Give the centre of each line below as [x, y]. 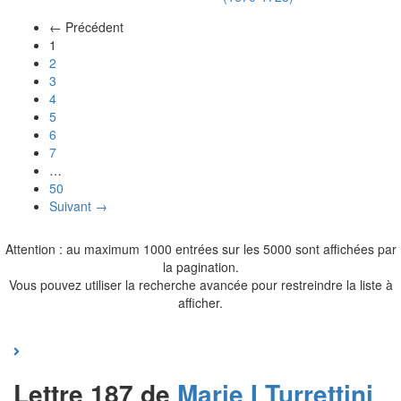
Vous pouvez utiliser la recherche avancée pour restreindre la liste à [200, 284]
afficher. [200, 302]
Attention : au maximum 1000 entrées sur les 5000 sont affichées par [200, 248]
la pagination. [200, 266]
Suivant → [78, 205]
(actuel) [77, 43]
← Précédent [86, 26]
